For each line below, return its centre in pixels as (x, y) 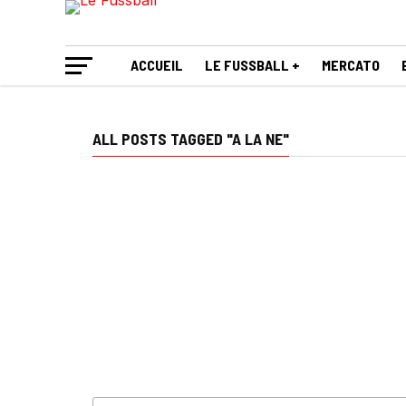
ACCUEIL (157, 65)
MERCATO (351, 65)
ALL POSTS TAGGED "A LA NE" (191, 139)
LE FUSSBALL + (252, 65)
